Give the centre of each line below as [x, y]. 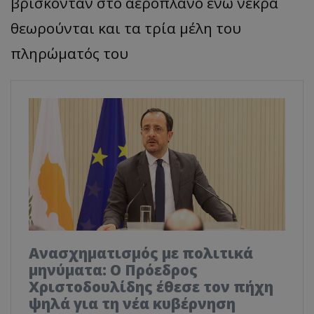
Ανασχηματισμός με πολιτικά [141, 253]
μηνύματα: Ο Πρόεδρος [113, 269]
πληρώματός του [69, 53]
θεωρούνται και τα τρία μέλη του [126, 28]
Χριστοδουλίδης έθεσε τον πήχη [151, 286]
